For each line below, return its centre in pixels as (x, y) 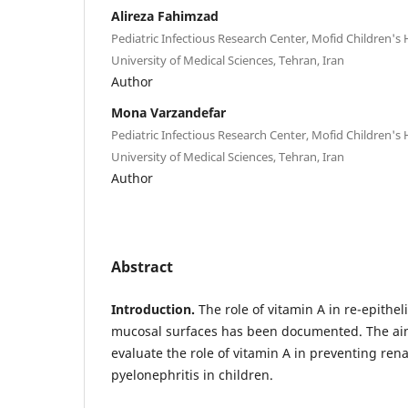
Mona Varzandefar (168, 112)
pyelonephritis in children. (192, 374)
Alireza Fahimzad (165, 15)
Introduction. (155, 309)
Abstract (142, 266)
